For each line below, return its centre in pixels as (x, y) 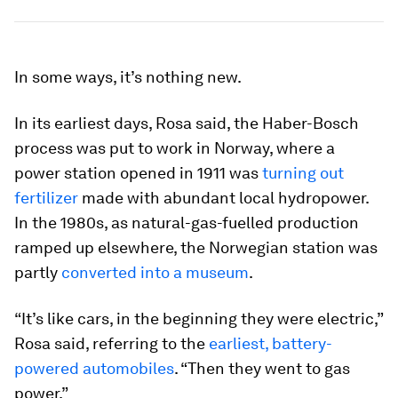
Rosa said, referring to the (111, 343)
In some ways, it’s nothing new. (128, 77)
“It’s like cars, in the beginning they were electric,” (199, 318)
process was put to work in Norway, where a (175, 148)
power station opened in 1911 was (138, 173)
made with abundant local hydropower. (223, 198)
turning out (303, 173)
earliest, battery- (271, 343)
